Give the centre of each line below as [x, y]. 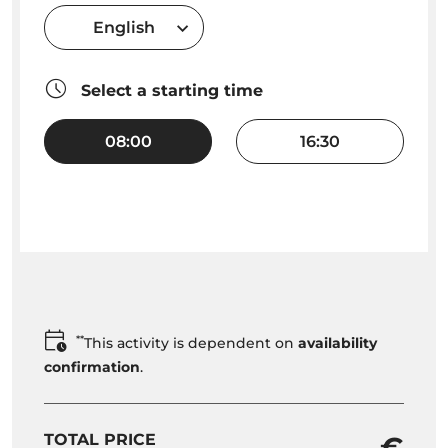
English [124, 27]
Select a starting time [169, 91]
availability [337, 343]
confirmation [92, 367]
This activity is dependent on [191, 343]
